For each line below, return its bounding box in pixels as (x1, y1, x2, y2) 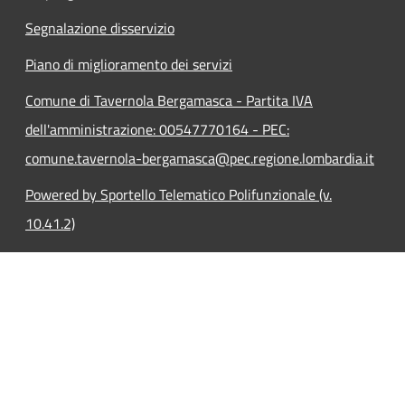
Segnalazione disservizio (25, 17, 174, 39)
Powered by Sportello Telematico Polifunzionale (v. (25, 184, 332, 205)
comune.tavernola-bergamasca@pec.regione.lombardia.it (25, 147, 374, 169)
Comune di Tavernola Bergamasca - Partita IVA (25, 89, 313, 111)
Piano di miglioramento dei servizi (25, 53, 232, 75)
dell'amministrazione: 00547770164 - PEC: (25, 118, 289, 140)
